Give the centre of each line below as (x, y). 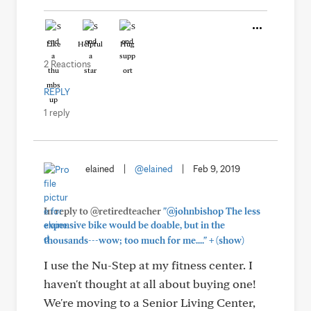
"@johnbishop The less (212, 211)
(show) (229, 240)
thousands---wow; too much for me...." (125, 240)
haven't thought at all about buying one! (150, 284)
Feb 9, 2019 (217, 169)
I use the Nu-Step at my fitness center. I (148, 265)
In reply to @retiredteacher (103, 211)
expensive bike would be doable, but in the (134, 225)
